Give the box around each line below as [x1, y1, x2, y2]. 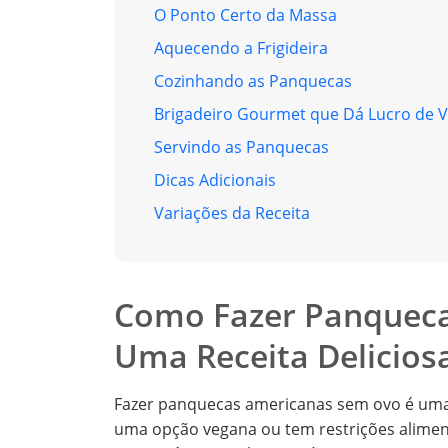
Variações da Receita [154, 202, 310, 225]
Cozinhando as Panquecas [154, 70, 352, 93]
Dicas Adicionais [154, 169, 276, 192]
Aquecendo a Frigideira [154, 37, 328, 60]
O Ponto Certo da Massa [154, 4, 337, 27]
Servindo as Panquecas [154, 136, 329, 159]
